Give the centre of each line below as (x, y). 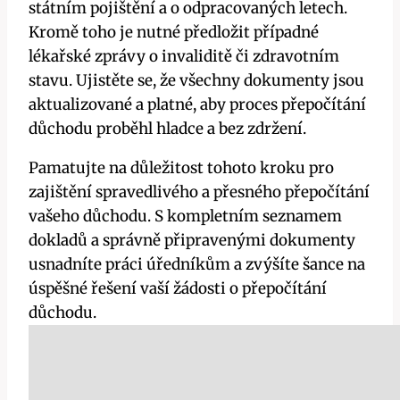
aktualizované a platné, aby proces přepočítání (197, 104)
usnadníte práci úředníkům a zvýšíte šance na (197, 264)
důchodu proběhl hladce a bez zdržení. (167, 128)
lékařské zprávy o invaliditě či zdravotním (184, 56)
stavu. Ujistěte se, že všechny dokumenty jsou (196, 80)
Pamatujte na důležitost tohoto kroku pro (181, 167)
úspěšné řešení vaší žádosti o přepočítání (178, 288)
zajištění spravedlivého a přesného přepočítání (199, 192)
